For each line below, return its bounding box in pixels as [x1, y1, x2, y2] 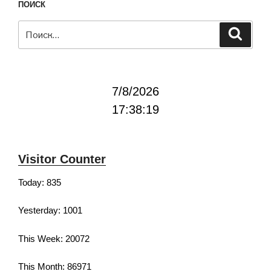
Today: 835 [18, 177, 61, 188]
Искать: [18, 21, 52, 34]
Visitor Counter [18, 152, 106, 166]
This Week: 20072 [18, 233, 90, 244]
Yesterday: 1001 [18, 205, 82, 216]
